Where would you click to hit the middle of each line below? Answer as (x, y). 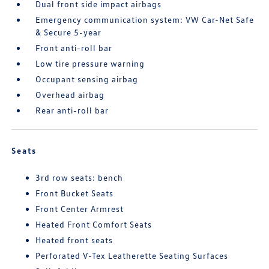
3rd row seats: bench (80, 178)
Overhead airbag (70, 95)
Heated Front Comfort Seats (94, 225)
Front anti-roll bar (74, 48)
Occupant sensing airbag (87, 79)
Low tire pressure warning (90, 64)
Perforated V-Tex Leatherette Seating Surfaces (132, 256)
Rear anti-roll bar (72, 110)
